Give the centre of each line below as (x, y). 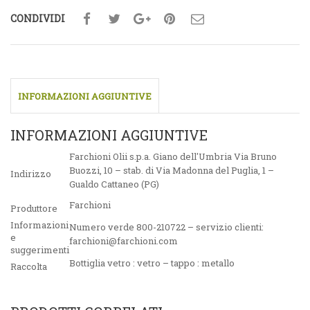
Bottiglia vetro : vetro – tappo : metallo (152, 263)
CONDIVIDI (38, 18)
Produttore (34, 209)
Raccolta (29, 267)
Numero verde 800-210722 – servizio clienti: (166, 227)
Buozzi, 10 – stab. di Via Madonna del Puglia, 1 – (172, 171)
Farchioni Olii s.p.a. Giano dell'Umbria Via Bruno (173, 157)
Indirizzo (31, 174)
